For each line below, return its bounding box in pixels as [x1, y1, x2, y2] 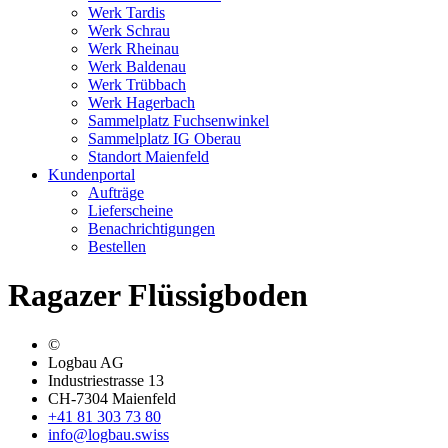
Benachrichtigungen [88, 220, 215, 237]
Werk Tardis [88, 4, 165, 21]
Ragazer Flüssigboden [8, 277, 308, 314]
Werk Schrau [88, 22, 170, 39]
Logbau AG [48, 353, 124, 371]
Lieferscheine [88, 202, 173, 219]
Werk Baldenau [88, 58, 186, 75]
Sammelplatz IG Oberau [88, 130, 241, 147]
